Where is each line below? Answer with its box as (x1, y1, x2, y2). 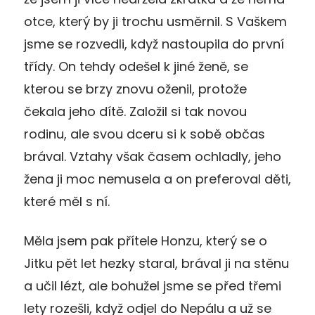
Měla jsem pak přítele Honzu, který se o (24, 231, 267, 250)
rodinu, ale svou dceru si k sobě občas (24, 124, 265, 143)
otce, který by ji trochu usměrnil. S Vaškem (24, 12, 287, 30)
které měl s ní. (24, 192, 110, 210)
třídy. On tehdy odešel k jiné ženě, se (24, 57, 248, 75)
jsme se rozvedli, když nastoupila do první (24, 34, 284, 53)
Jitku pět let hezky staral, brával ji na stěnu (24, 254, 289, 272)
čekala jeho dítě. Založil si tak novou (24, 102, 247, 120)
